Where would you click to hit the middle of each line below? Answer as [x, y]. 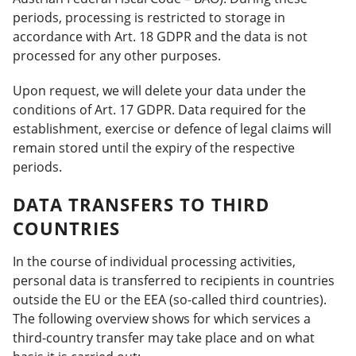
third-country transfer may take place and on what [164, 338]
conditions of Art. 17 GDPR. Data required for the [159, 110]
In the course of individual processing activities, [154, 261]
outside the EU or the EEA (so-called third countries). [170, 300]
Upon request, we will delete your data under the [159, 91]
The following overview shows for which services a [162, 319]
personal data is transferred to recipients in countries [174, 281]
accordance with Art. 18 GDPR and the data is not [160, 37]
